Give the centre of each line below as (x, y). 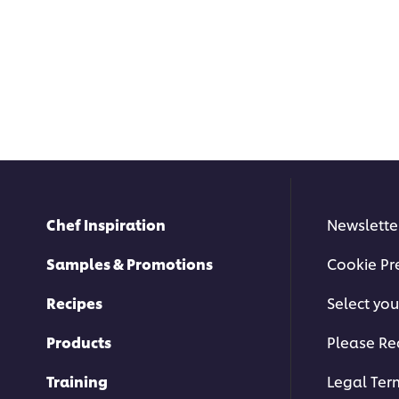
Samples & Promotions (130, 264)
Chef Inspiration (106, 224)
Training (77, 381)
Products (79, 342)
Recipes (74, 303)
